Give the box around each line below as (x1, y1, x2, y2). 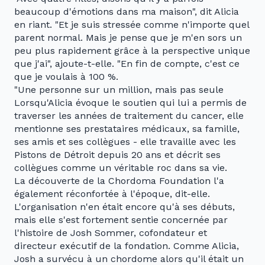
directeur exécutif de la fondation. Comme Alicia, (14, 240, 239, 252)
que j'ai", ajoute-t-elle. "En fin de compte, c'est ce (14, 58, 240, 70)
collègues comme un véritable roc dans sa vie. (14, 162, 227, 174)
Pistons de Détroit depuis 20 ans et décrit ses (14, 149, 221, 161)
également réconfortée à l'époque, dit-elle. (14, 188, 210, 200)
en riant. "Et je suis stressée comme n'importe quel (14, 19, 249, 31)
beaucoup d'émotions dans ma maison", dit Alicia (14, 6, 239, 18)
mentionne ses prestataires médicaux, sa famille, (14, 123, 240, 135)
